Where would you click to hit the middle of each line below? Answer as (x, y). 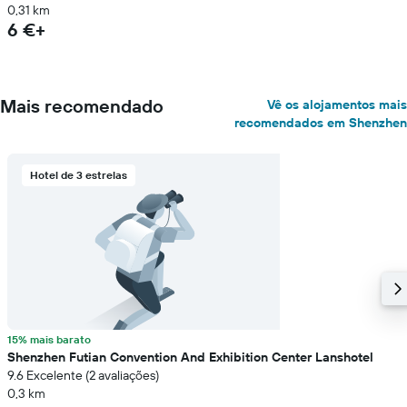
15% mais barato (49, 339)
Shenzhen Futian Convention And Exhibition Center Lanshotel (190, 357)
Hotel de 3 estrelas (79, 175)
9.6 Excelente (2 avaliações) (83, 375)
